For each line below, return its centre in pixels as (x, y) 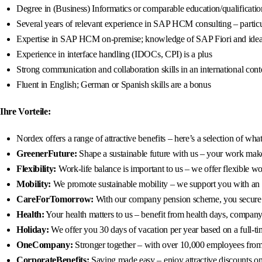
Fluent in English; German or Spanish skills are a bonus (114, 85)
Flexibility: (37, 169)
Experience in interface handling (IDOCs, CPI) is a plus (114, 54)
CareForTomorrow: (55, 199)
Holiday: (33, 230)
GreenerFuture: (47, 154)
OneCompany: (45, 245)
